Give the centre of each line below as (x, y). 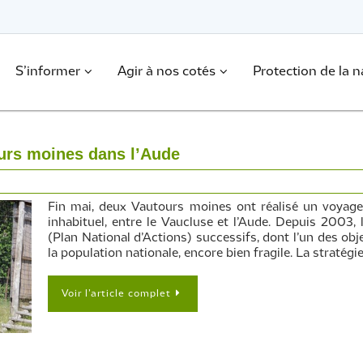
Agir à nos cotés (166, 72)
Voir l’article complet (116, 294)
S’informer (47, 72)
